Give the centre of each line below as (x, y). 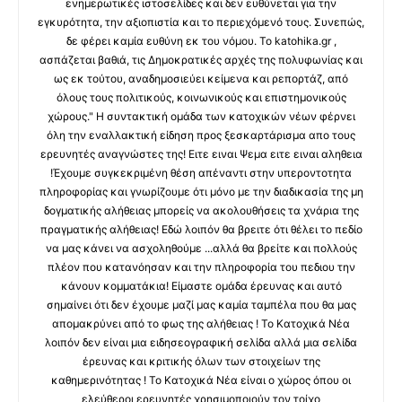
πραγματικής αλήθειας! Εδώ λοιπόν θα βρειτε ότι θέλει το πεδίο (201, 230)
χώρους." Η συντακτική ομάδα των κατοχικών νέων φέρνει (201, 117)
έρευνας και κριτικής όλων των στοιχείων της (201, 362)
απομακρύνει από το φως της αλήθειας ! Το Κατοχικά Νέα (201, 324)
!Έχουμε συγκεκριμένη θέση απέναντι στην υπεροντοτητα (201, 173)
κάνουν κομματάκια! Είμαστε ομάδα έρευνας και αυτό (201, 286)
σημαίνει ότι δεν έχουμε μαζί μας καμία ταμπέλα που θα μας (201, 305)
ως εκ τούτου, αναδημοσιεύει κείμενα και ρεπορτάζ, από (201, 79)
